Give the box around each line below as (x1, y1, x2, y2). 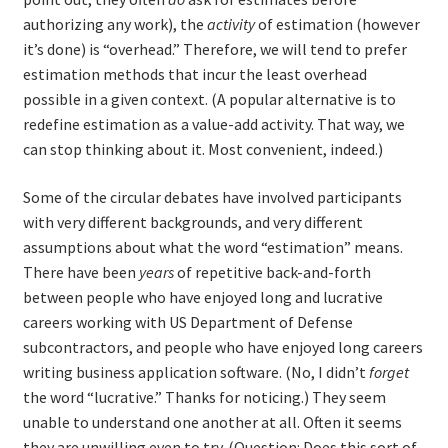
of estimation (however (254, 14, 420, 35)
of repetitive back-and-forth (173, 261, 371, 282)
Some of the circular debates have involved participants (22, 186, 402, 207)
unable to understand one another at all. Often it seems (22, 411, 402, 432)
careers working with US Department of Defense (22, 311, 353, 332)
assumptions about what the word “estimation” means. (22, 236, 403, 257)
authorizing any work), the (22, 14, 207, 35)
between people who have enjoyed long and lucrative (22, 286, 383, 307)
